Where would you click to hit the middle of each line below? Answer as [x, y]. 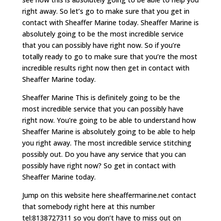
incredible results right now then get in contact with [106, 68]
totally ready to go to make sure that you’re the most [110, 57]
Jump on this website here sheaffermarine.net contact [109, 195]
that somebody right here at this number [88, 207]
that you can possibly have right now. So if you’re [101, 45]
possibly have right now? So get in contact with [99, 166]
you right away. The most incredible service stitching [107, 143]
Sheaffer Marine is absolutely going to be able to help [109, 132]
